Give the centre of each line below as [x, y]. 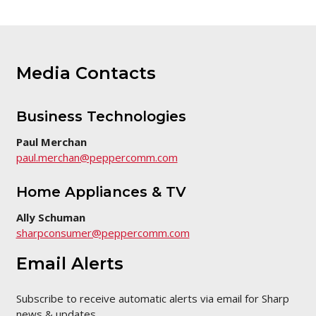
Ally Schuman [50, 218]
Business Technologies [101, 117]
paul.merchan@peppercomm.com [97, 158]
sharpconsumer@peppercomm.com [103, 233]
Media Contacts [86, 73]
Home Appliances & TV [101, 192]
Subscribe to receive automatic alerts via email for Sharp [152, 299]
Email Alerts [69, 264]
